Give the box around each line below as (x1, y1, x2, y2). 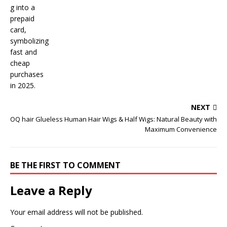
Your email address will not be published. (10, 207, 143, 217)
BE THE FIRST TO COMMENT (10, 159, 121, 171)
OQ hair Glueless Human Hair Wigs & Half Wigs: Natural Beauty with (10, 114, 217, 124)
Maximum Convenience (145, 124, 217, 134)
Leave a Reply (10, 181, 92, 199)
